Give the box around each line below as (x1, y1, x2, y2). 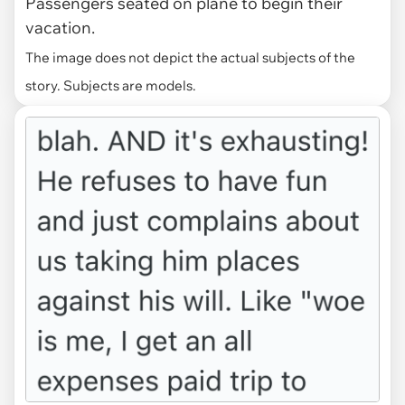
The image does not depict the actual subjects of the (25, 48, 355, 66)
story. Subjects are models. (25, 76, 196, 94)
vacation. (25, 16, 95, 38)
